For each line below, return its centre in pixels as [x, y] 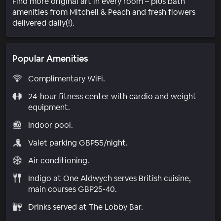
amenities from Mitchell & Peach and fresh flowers [104, 12]
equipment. [49, 107]
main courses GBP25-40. [72, 189]
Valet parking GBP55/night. [78, 143]
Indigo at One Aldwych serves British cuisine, [109, 178]
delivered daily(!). [43, 23]
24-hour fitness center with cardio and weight [112, 96]
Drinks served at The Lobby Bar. [85, 207]
